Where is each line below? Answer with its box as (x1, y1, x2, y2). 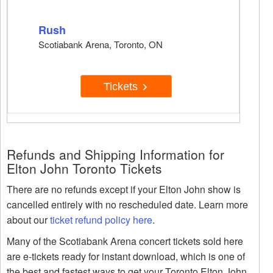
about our (7, 213, 50, 227)
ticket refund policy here (50, 213, 152, 227)
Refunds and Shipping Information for (7, 145, 224, 164)
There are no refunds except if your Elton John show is (7, 182, 241, 197)
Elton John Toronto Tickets (7, 159, 162, 178)
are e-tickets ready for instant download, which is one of (7, 249, 245, 264)
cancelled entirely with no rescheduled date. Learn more (7, 197, 248, 212)
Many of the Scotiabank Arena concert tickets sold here (7, 234, 243, 249)
